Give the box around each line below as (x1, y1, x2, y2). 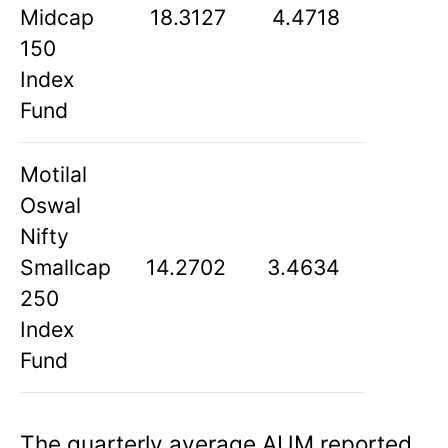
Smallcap (20, 253, 111, 280)
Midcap (20, 3, 94, 30)
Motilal (20, 160, 87, 187)
